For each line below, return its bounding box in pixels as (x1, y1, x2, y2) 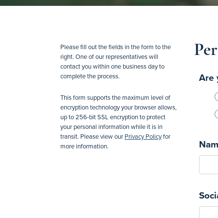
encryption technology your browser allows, (60, 103, 177, 111)
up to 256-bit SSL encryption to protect (60, 112, 165, 121)
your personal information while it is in (60, 122, 163, 131)
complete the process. (60, 72, 120, 80)
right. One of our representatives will (60, 52, 158, 61)
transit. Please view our (60, 132, 125, 141)
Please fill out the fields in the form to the (60, 42, 171, 51)
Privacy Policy (125, 132, 162, 141)
